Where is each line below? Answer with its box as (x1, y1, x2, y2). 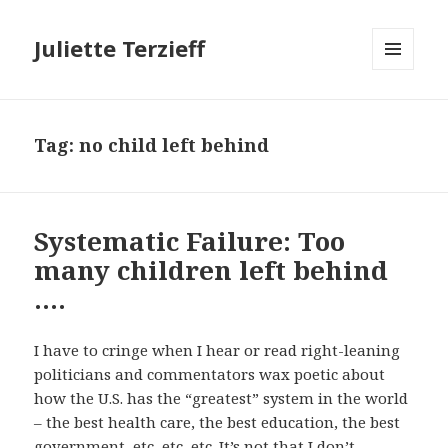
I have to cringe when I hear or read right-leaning (34, 340, 401, 361)
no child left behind (79, 133, 270, 158)
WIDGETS (372, 103, 431, 121)
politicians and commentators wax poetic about (34, 364, 386, 385)
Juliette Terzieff (34, 33, 206, 64)
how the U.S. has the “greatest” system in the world (34, 388, 409, 409)
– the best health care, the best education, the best (34, 412, 401, 433)
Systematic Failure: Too (34, 223, 346, 260)
